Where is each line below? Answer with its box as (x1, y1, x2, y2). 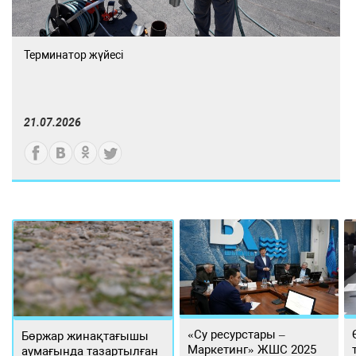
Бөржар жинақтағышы (21, 329, 149, 344)
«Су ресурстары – (188, 327, 286, 342)
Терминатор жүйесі (24, 48, 124, 62)
